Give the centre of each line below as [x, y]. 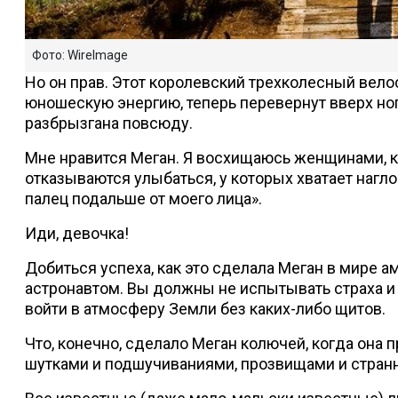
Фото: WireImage [80, 56]
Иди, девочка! [77, 234]
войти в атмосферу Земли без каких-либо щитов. [205, 309]
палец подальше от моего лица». [143, 199]
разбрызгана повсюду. [109, 123]
